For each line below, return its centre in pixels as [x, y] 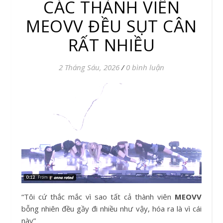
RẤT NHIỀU [111, 45]
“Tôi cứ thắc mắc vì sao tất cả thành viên [98, 196]
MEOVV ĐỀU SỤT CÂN [111, 26]
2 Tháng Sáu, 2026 [89, 67]
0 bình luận [145, 67]
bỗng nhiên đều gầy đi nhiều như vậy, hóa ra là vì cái [111, 208]
